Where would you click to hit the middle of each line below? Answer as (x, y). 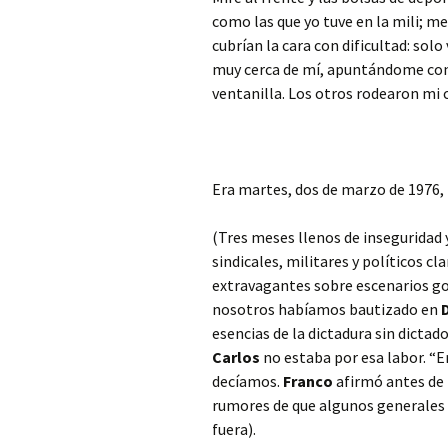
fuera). (234, 429)
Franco (308, 381)
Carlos (236, 357)
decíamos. (247, 381)
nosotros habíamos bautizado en (326, 309)
